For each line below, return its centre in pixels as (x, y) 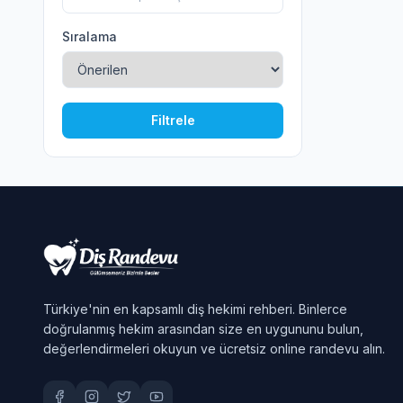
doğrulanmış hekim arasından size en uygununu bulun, (203, 329)
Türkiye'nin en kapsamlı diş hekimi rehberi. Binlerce (195, 309)
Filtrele (173, 120)
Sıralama (90, 36)
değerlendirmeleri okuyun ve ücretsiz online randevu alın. (214, 349)
